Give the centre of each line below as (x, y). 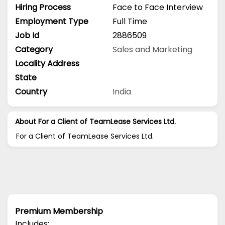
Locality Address (47, 63)
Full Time (130, 21)
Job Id (27, 35)
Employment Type (52, 21)
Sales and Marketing (152, 49)
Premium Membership (59, 211)
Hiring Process (43, 7)
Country (31, 91)
